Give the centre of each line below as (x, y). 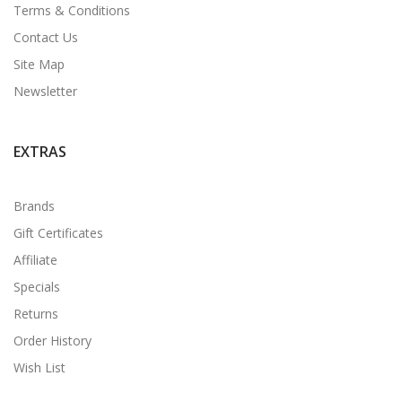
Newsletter (45, 91)
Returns (36, 313)
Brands (34, 205)
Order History (52, 340)
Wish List (39, 367)
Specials (37, 286)
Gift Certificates (58, 232)
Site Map (39, 64)
